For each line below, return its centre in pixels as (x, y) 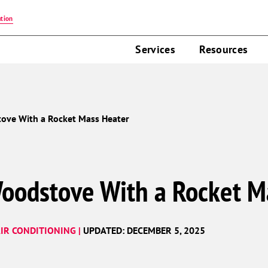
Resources (224, 50)
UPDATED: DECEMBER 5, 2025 (144, 231)
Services (156, 50)
